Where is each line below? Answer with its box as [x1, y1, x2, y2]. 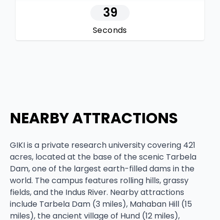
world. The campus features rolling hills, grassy [10, 175, 189, 187]
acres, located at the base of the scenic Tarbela [10, 151, 196, 163]
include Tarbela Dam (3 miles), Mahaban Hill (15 [10, 198, 192, 210]
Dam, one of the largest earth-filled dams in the [10, 163, 194, 175]
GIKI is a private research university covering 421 [10, 139, 195, 151]
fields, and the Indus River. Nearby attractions [10, 187, 184, 198]
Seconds [93, 25, 127, 36]
